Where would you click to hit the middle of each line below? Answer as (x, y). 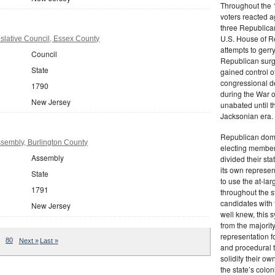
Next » (29, 240)
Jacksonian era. (246, 116)
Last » (49, 240)
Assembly (48, 157)
